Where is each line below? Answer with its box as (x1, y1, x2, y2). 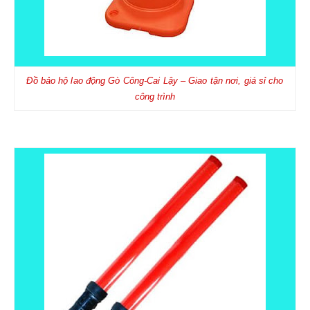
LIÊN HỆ (28, 35, 68, 48)
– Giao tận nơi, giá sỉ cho (177, 75, 284, 86)
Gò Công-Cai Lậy (108, 75, 178, 86)
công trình (134, 91, 176, 102)
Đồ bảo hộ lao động (26, 75, 109, 86)
